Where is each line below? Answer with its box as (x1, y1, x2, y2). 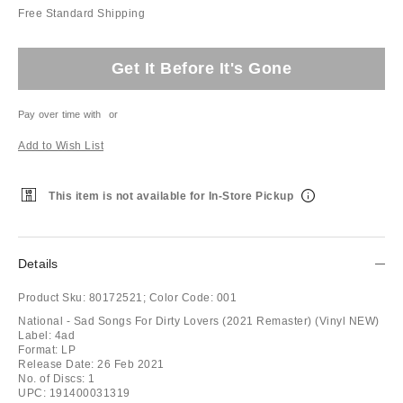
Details (18, 255, 58, 271)
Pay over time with (18, 108, 102, 120)
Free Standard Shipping (18, 6, 145, 20)
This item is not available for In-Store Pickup (49, 190, 297, 203)
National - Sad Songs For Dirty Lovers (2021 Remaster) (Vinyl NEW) (18, 314, 380, 327)
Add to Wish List (18, 139, 103, 152)
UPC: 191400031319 (18, 386, 130, 399)
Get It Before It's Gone (111, 58, 292, 77)
